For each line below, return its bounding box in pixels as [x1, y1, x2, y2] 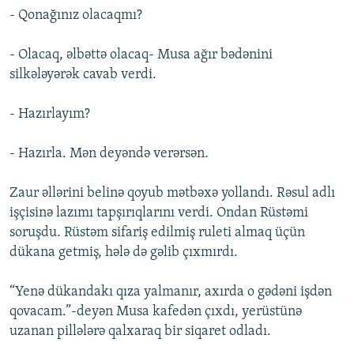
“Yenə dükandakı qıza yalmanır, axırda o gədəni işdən [9, 284, 332, 300]
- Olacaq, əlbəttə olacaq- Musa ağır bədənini [9, 47, 273, 63]
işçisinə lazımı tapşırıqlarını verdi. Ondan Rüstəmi [9, 205, 308, 221]
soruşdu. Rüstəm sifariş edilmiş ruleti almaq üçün [9, 225, 305, 241]
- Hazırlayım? [9, 107, 90, 122]
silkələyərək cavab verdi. [9, 67, 156, 83]
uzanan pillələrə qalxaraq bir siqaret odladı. [9, 324, 271, 340]
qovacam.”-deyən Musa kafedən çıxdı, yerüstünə [9, 304, 302, 320]
